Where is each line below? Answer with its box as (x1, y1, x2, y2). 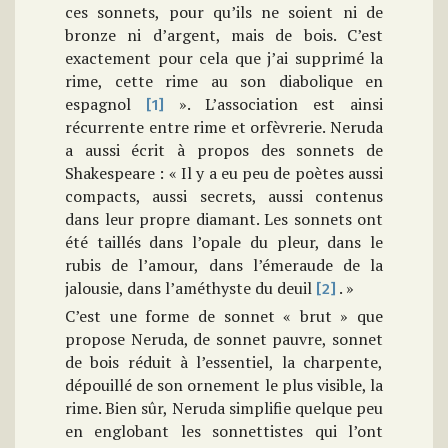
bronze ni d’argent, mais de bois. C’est (65, 24, 383, 47)
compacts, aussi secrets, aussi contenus (65, 185, 383, 208)
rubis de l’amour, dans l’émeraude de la (65, 254, 383, 277)
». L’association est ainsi (164, 93, 384, 116)
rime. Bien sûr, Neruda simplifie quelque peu (65, 397, 383, 420)
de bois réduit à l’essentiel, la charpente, (65, 351, 383, 374)
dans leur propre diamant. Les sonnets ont (65, 208, 383, 231)
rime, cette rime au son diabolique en (65, 70, 383, 93)
